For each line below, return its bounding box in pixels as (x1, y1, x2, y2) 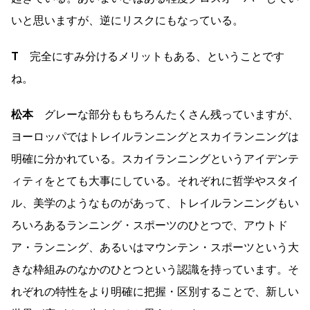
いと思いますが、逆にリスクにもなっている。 (11, 13, 244, 27)
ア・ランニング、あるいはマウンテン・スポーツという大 (11, 240, 299, 254)
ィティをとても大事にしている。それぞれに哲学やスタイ (11, 174, 299, 188)
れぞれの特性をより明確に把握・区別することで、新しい (11, 284, 299, 298)
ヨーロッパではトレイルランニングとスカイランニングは (11, 129, 299, 143)
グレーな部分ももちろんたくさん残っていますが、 (33, 107, 299, 121)
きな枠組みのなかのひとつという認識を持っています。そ (11, 262, 299, 276)
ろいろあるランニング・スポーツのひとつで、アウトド (11, 218, 288, 232)
